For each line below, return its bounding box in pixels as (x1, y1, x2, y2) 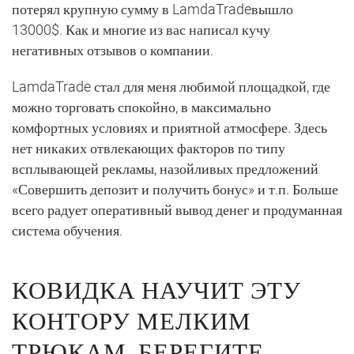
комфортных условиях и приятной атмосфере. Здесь (12, 119, 327, 136)
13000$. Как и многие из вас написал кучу (12, 21, 270, 38)
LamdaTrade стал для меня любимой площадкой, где (12, 77, 330, 95)
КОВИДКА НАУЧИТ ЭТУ (12, 269, 301, 306)
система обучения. (12, 221, 122, 239)
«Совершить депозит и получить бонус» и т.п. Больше (12, 180, 338, 198)
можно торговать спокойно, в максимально (12, 98, 271, 115)
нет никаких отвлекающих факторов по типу (12, 139, 285, 156)
